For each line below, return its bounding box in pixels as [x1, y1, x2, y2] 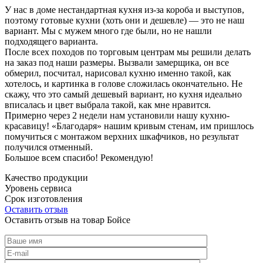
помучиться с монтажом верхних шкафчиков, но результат [5, 131, 239, 141]
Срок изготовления [5, 193, 82, 204]
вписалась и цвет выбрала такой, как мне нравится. [5, 99, 211, 110]
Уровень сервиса [5, 183, 72, 193]
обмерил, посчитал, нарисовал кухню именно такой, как [5, 68, 231, 78]
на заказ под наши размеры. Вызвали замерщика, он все [5, 57, 229, 68]
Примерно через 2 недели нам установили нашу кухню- [5, 110, 230, 120]
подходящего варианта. [5, 36, 98, 46]
